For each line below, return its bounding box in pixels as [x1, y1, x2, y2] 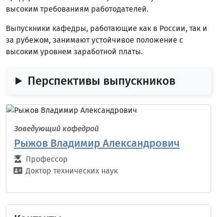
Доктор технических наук [26, 166, 118, 175]
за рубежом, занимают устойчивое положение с [6, 35, 183, 45]
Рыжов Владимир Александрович [14, 137, 180, 150]
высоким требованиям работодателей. [6, 4, 149, 14]
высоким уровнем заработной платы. [6, 47, 143, 56]
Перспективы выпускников [28, 74, 176, 88]
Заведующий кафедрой [14, 124, 99, 133]
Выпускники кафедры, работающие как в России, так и [6, 24, 207, 33]
